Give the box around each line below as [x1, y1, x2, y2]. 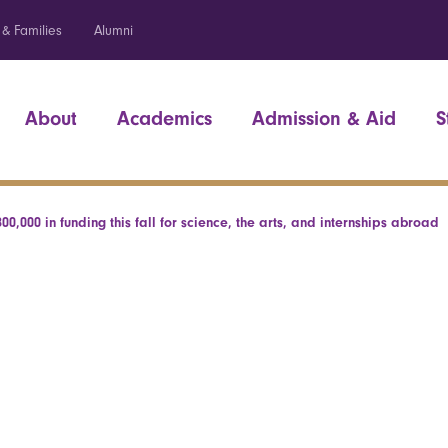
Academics [117, 107, 212, 130]
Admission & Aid [252, 107, 396, 130]
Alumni [94, 22, 133, 39]
